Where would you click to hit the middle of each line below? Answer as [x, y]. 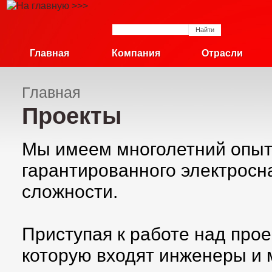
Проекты [72, 116]
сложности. [70, 192]
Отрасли [222, 53]
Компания [136, 53]
